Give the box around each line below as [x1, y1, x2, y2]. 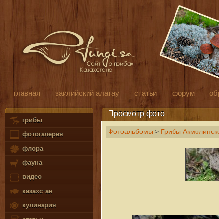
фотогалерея [20, 131, 63, 138]
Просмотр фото [108, 109, 165, 118]
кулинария [20, 201, 56, 209]
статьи [134, 88, 157, 97]
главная [13, 88, 40, 97]
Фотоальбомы [108, 128, 153, 135]
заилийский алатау [55, 88, 119, 97]
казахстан [20, 187, 53, 195]
